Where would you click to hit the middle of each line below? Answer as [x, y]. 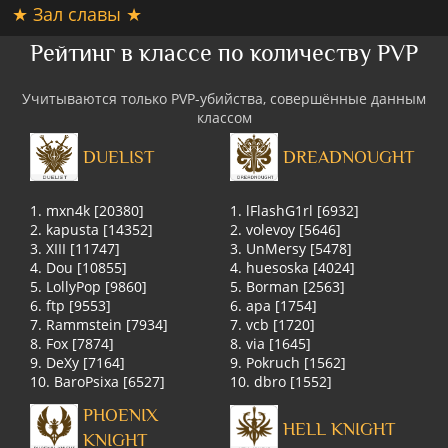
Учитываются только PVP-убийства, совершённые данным [224, 98]
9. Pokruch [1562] [288, 363]
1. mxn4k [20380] [87, 211]
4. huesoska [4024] [293, 268]
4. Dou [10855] [79, 268]
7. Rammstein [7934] [99, 325]
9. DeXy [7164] [78, 363]
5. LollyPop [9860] [89, 287]
